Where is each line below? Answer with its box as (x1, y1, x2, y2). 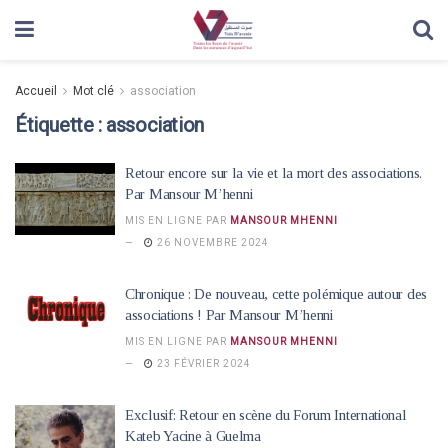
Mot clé (73, 84, 114, 98)
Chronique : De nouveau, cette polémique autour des (125, 286, 427, 302)
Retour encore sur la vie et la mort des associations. (125, 165, 423, 181)
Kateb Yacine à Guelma (125, 428, 261, 444)
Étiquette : (15, 113, 107, 137)
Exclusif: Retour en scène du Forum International (125, 407, 407, 423)
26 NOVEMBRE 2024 (154, 237, 269, 248)
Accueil (15, 84, 57, 98)
